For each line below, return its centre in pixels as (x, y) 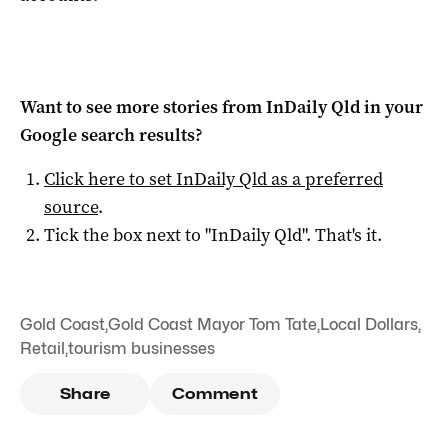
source (71, 207)
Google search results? (111, 135)
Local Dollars (369, 325)
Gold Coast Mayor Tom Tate (212, 325)
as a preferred (325, 179)
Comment (215, 394)
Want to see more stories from (143, 107)
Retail (42, 349)
